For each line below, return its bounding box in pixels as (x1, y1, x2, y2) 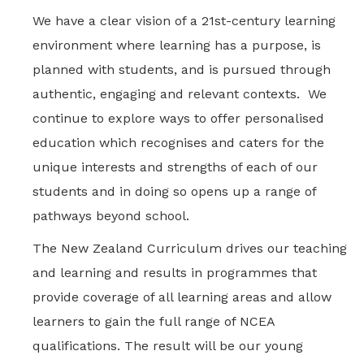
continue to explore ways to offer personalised (32, 110, 324, 126)
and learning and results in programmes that (32, 265, 317, 280)
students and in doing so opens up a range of (32, 184, 316, 199)
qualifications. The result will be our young (32, 338, 303, 353)
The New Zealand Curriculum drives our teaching (32, 240, 347, 256)
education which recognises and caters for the (32, 135, 324, 150)
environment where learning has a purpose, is (32, 37, 321, 53)
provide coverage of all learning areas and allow (32, 289, 331, 305)
